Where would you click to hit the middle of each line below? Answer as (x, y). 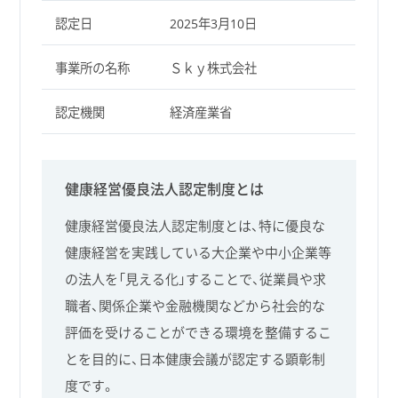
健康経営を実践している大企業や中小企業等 (199, 253)
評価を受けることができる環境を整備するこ (199, 333)
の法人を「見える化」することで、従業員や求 (196, 279)
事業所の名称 (92, 68)
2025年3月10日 (213, 24)
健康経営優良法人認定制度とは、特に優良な (195, 226)
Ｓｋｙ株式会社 (213, 68)
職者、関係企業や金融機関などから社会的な (195, 306)
